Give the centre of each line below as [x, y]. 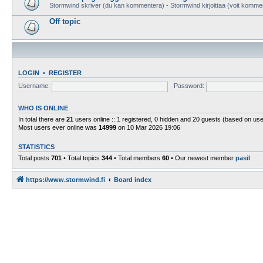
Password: [189, 86]
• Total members [137, 158]
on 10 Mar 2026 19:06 [148, 127]
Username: [34, 86]
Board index [133, 180]
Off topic [65, 21]
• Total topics [82, 158]
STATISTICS [36, 146]
